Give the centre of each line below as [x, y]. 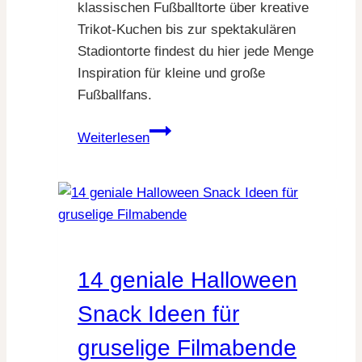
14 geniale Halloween [187, 280]
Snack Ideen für [158, 314]
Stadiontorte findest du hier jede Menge [196, 51]
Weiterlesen [114, 137]
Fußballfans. [115, 95]
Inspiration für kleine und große [171, 73]
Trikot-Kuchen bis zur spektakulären [187, 29]
